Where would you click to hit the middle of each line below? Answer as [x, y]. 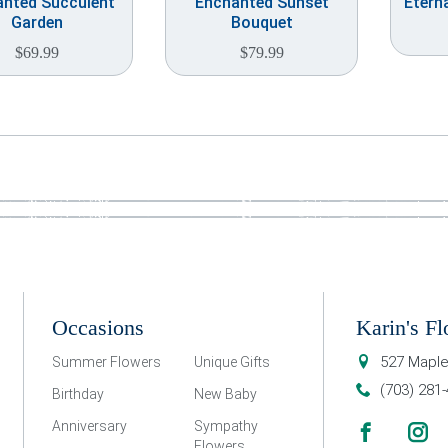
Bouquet [261, 22]
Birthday [78, 394]
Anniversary [89, 426]
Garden [36, 22]
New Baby [225, 394]
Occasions [98, 327]
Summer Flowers [106, 362]
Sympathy [225, 426]
